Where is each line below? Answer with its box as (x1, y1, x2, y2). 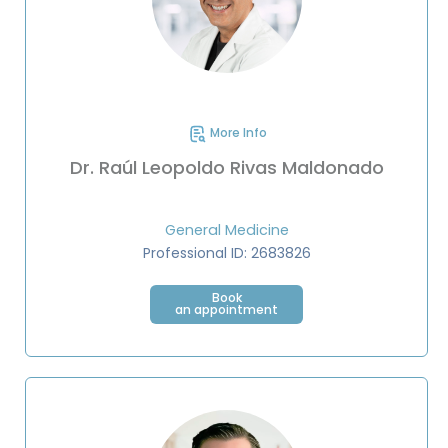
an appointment (175, 301, 278, 319)
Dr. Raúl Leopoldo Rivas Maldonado (69, 155, 384, 181)
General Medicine (164, 220, 289, 241)
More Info (206, 124, 267, 142)
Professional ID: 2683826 (142, 243, 311, 264)
